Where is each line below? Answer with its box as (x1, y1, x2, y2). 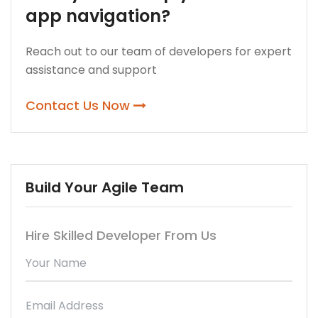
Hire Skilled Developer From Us (26, 226, 216, 244)
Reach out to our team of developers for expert (26, 43, 292, 60)
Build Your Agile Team (26, 177, 184, 197)
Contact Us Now (26, 96, 133, 114)
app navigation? (26, 4, 170, 28)
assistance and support (26, 61, 157, 78)
